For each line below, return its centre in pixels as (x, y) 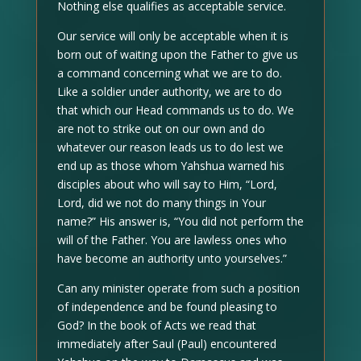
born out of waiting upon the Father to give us (177, 54)
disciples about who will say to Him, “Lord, (167, 184)
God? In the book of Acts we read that (156, 325)
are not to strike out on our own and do (161, 128)
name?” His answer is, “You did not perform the (180, 221)
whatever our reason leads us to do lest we (170, 147)
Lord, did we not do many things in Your (161, 202)
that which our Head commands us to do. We (175, 110)
